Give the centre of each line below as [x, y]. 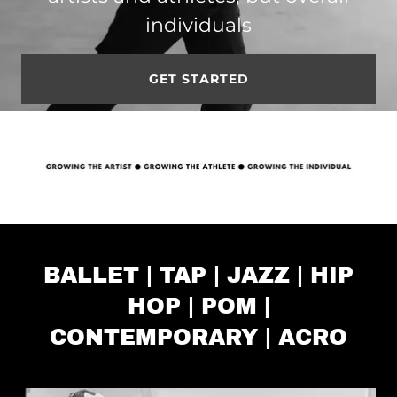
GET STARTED [198, 79]
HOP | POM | [198, 306]
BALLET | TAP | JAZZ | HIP [198, 275]
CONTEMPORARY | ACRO [198, 337]
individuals [198, 25]
